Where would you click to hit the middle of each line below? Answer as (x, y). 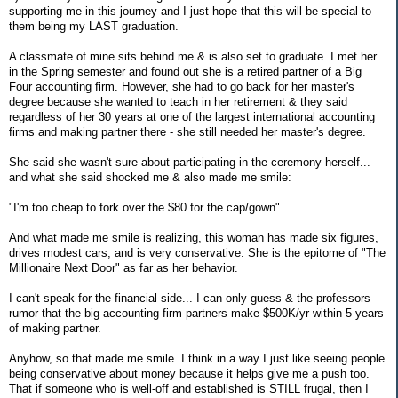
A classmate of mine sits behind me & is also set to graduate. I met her (193, 56)
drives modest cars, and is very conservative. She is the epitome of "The (197, 252)
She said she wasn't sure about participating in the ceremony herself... (190, 162)
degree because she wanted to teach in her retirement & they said (178, 101)
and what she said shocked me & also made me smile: (150, 177)
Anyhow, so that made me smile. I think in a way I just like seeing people (197, 358)
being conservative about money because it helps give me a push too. (189, 373)
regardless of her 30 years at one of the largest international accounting (192, 116)
